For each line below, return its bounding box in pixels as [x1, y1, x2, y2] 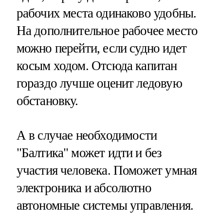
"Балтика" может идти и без [16, 145, 162, 161]
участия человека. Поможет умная [16, 163, 197, 178]
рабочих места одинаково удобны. [16, 6, 197, 21]
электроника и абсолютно [16, 181, 151, 196]
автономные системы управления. [16, 198, 194, 213]
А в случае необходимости [16, 128, 157, 143]
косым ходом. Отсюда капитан [16, 58, 177, 73]
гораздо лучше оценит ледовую [16, 76, 182, 91]
